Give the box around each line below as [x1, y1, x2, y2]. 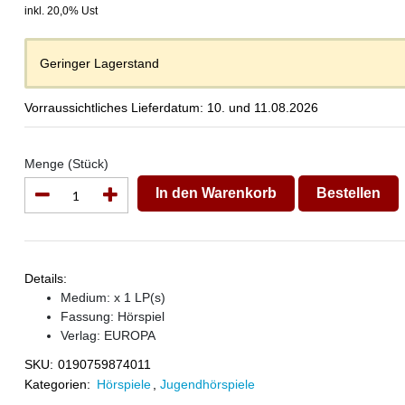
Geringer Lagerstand [39, 56, 159, 71]
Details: [24, 271, 67, 286]
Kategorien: [24, 377, 90, 391]
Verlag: [60, 328, 104, 343]
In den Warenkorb [155, 184, 277, 201]
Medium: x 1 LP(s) [60, 290, 165, 305]
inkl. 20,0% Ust [24, 5, 98, 17]
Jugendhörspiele [159, 377, 255, 391]
